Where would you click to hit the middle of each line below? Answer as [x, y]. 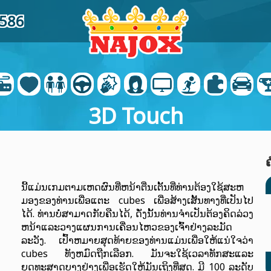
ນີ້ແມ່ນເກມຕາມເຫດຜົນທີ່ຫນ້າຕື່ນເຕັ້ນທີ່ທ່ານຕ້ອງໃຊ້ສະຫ [132, 187]
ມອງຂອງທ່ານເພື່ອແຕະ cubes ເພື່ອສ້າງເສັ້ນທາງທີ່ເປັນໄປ [137, 200]
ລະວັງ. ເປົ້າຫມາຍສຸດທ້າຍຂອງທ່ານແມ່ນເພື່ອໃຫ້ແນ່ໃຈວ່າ [137, 240]
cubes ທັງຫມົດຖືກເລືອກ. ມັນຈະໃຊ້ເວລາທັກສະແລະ [137, 253]
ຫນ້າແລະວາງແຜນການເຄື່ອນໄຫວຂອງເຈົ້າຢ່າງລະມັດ [127, 227]
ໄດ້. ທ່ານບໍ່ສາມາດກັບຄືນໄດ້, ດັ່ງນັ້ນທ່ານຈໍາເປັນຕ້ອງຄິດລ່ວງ [137, 214]
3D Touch [135, 116]
